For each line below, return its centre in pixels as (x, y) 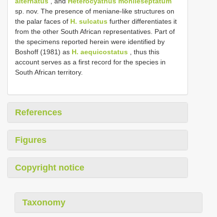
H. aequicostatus (100, 52)
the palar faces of (43, 21)
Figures (31, 140)
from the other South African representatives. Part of (95, 31)
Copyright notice (50, 167)
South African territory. (49, 72)
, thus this (144, 52)
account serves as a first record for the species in (90, 62)
